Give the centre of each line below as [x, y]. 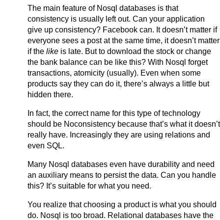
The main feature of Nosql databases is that [103, 8]
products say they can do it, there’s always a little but [118, 84]
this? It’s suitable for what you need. [89, 186]
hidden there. [50, 95]
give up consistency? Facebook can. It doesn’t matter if [122, 30]
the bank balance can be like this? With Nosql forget [118, 62]
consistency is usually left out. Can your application [116, 19]
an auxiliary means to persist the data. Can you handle [122, 175]
